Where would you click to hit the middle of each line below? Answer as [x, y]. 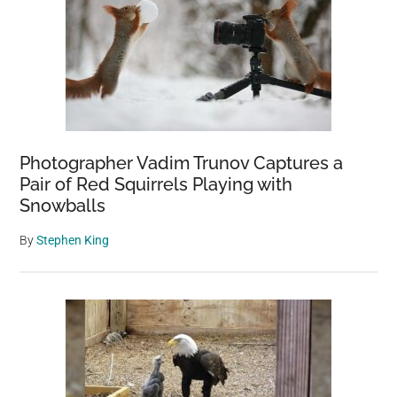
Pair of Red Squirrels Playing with [156, 184]
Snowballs [63, 205]
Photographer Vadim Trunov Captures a [182, 163]
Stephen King [73, 240]
